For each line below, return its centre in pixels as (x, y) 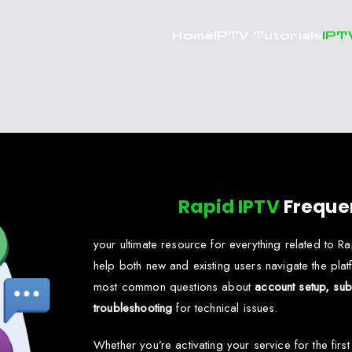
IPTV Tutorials (268, 36)
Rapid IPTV (229, 207)
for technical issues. (225, 308)
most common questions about (174, 287)
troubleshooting (133, 308)
